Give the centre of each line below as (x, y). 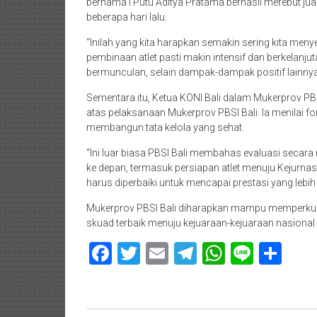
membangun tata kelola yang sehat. (165, 127)
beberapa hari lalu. (127, 17)
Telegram (243, 253)
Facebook (159, 253)
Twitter (175, 253)
